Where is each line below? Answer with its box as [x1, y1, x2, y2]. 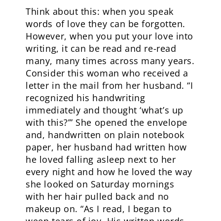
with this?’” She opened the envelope [26, 116, 187, 128]
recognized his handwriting [26, 92, 146, 104]
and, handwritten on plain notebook [26, 129, 184, 141]
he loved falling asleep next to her [26, 153, 176, 165]
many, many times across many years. [26, 55, 195, 67]
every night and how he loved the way [26, 166, 192, 178]
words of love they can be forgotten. [26, 18, 185, 30]
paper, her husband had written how [26, 141, 187, 153]
